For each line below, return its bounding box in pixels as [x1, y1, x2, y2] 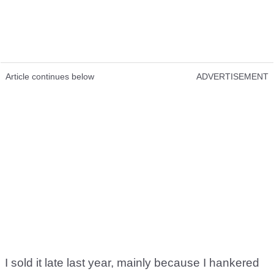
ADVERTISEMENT [196, 72, 268, 82]
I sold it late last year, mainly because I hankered [5, 256, 259, 270]
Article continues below [6, 72, 94, 82]
